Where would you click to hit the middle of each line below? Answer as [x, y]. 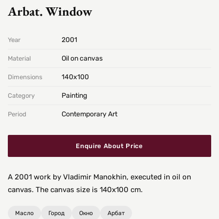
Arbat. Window [50, 11]
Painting [74, 96]
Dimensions [25, 77]
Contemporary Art [89, 114]
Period [17, 114]
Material [19, 59]
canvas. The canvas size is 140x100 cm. [75, 190]
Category [21, 96]
